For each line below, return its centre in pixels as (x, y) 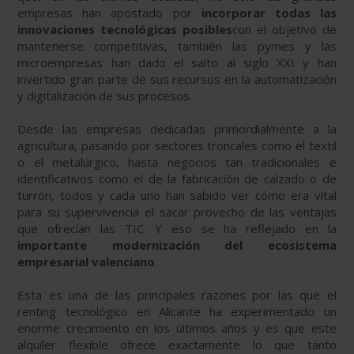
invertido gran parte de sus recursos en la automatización (177, 79)
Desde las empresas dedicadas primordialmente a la (177, 129)
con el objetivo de (284, 30)
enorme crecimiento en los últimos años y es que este (177, 328)
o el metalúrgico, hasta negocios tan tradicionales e (177, 162)
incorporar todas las (269, 13)
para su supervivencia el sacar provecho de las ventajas (177, 212)
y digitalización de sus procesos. (107, 96)
